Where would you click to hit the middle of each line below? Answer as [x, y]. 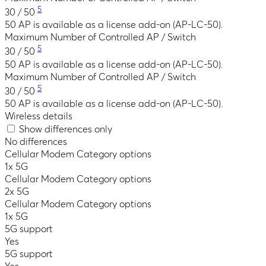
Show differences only [64, 129]
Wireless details [39, 116]
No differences [36, 142]
